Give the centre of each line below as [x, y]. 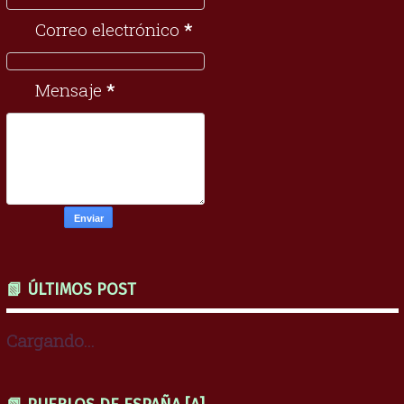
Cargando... [50, 340]
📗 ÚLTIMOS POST [71, 289]
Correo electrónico [110, 29]
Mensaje [71, 89]
